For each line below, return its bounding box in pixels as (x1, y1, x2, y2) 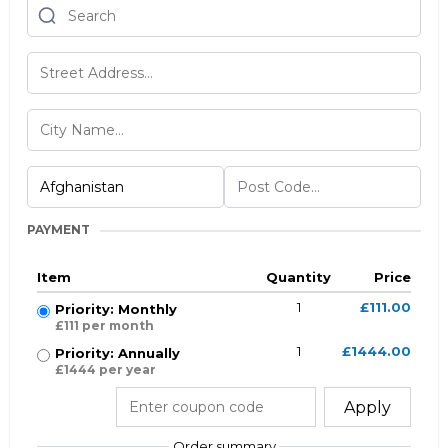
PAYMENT (27, 222, 90, 237)
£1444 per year (55, 362, 156, 377)
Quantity (266, 269, 332, 285)
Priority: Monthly (55, 301, 177, 317)
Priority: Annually (55, 345, 180, 361)
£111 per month (55, 318, 154, 333)
